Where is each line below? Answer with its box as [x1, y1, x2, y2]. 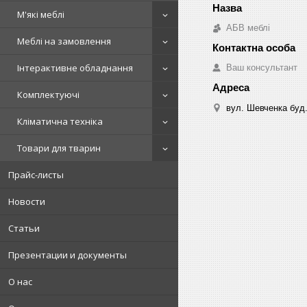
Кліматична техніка [17, 115, 103, 127]
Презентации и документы [8, 249, 127, 261]
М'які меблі [17, 8, 64, 21]
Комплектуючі [17, 88, 79, 101]
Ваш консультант [226, 62, 297, 73]
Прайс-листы [8, 169, 64, 181]
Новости [8, 195, 45, 208]
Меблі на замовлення [17, 35, 111, 47]
